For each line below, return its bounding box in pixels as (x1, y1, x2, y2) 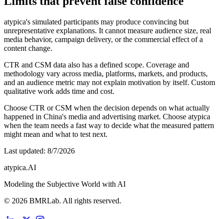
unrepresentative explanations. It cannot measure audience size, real (4, 26, 211, 35)
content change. (4, 44, 52, 53)
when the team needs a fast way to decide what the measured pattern (4, 121, 214, 130)
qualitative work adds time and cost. (4, 87, 114, 96)
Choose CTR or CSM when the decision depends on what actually (4, 104, 210, 112)
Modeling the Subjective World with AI (4, 180, 126, 189)
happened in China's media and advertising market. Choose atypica (4, 112, 210, 121)
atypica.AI (4, 163, 36, 172)
